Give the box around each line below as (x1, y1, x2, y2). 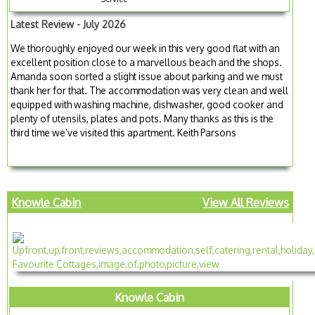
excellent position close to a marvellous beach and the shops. (11, 56, 283, 68)
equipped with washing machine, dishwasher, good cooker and (11, 98, 284, 110)
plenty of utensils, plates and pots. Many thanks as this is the (11, 112, 274, 124)
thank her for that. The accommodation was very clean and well (11, 84, 289, 96)
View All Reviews (202, 195, 289, 210)
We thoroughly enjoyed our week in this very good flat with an (11, 41, 281, 54)
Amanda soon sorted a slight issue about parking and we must (11, 70, 283, 82)
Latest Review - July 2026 (11, 18, 127, 31)
